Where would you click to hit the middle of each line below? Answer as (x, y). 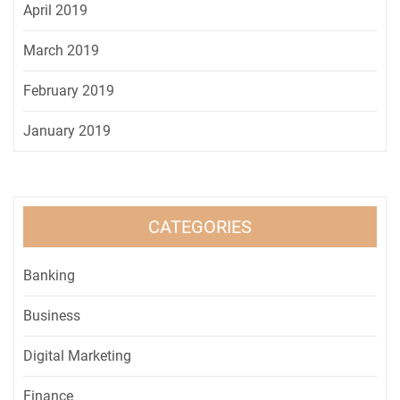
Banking (49, 275)
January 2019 (67, 130)
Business (52, 315)
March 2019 (61, 50)
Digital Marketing (77, 355)
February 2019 (69, 90)
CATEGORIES (200, 226)
